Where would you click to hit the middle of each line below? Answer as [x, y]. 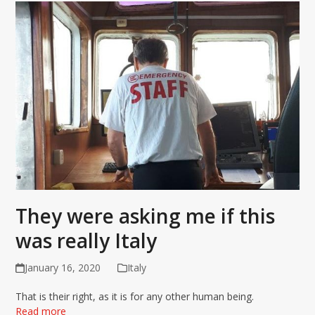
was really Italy [86, 241]
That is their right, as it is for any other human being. [135, 297]
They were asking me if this [146, 216]
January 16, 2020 [62, 268]
